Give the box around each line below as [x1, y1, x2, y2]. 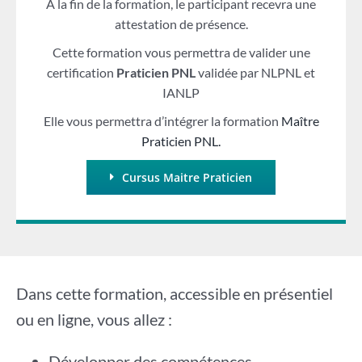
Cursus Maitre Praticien [121, 169, 252, 185]
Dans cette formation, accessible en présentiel [15, 283, 333, 303]
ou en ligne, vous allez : [15, 309, 172, 329]
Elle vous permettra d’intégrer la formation [43, 112, 281, 128]
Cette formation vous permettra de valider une [52, 44, 310, 60]
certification [47, 64, 116, 80]
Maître [280, 112, 319, 128]
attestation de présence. [114, 15, 248, 32]
